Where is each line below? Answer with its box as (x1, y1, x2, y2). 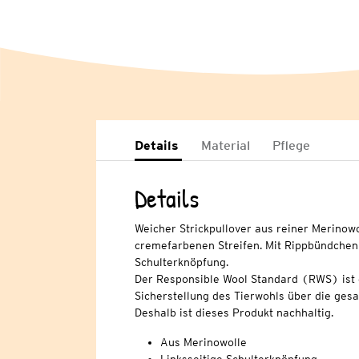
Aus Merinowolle (159, 336, 247, 349)
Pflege (272, 138, 310, 154)
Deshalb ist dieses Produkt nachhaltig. (134, 306, 333, 320)
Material (200, 138, 250, 154)
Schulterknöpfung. (134, 256, 228, 269)
